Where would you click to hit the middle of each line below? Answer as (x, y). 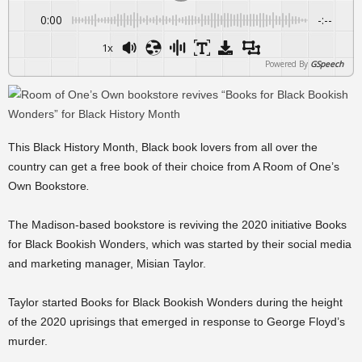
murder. (29, 341)
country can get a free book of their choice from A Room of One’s (174, 166)
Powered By (286, 64)
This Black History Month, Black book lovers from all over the (163, 147)
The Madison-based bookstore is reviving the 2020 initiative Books (177, 225)
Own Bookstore (47, 186)
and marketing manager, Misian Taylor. (109, 263)
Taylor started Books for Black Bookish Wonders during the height (175, 302)
